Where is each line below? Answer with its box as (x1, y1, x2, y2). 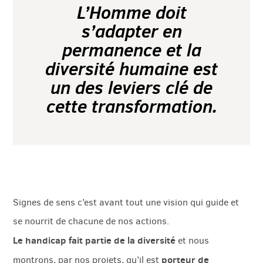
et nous (176, 234, 210, 247)
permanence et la (62, 38, 201, 63)
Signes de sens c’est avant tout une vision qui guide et (13, 196, 240, 209)
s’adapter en (81, 19, 182, 44)
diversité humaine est (45, 56, 218, 82)
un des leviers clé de (50, 75, 213, 100)
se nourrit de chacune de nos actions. (13, 215, 170, 228)
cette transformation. (46, 94, 217, 119)
